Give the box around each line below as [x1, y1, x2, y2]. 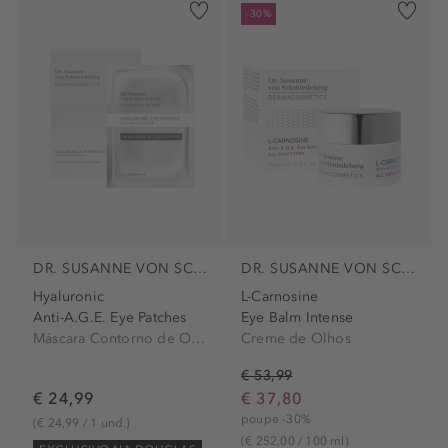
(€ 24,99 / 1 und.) [33, 415, 131, 430]
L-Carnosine [241, 287, 319, 305]
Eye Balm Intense [241, 308, 354, 326]
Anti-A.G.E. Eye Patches [33, 308, 187, 326]
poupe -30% [241, 411, 311, 426]
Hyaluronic [33, 287, 104, 305]
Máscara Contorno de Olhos [191, 329, 206, 347]
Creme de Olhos [241, 329, 351, 347]
